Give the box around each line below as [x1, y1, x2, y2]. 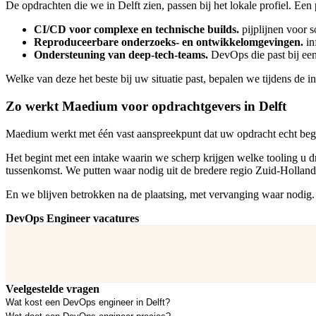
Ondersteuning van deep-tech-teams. [34, 49, 208, 61]
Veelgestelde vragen [6, 282, 99, 295]
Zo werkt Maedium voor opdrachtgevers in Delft [6, 99, 286, 114]
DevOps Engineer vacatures [6, 212, 139, 224]
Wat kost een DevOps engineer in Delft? [6, 297, 170, 308]
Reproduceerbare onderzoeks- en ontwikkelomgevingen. [34, 36, 303, 49]
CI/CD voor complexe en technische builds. [34, 23, 239, 36]
